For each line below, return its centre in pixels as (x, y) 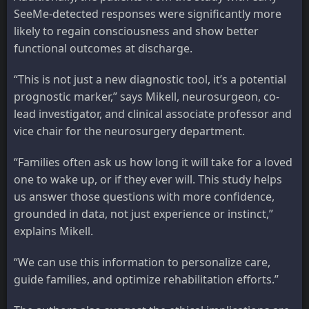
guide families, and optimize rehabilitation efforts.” (146, 280)
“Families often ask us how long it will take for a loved (153, 162)
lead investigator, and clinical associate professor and (153, 114)
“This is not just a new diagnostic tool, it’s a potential (150, 80)
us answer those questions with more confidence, (144, 197)
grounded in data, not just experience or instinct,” (143, 214)
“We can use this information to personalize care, (142, 262)
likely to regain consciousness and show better (136, 31)
